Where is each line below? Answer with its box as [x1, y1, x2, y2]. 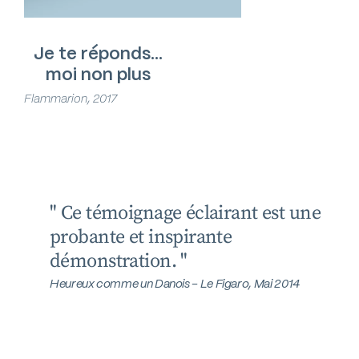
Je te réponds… [33, 38, 163, 67]
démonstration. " [23, 249, 161, 274]
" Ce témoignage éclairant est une [23, 201, 295, 226]
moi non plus [45, 58, 151, 88]
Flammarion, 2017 [24, 88, 117, 108]
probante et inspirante [23, 225, 206, 250]
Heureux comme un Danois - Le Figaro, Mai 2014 [23, 273, 273, 293]
